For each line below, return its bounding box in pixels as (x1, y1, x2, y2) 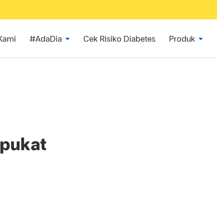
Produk (169, 34, 195, 44)
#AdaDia (30, 34, 62, 44)
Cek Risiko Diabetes (83, 34, 155, 44)
